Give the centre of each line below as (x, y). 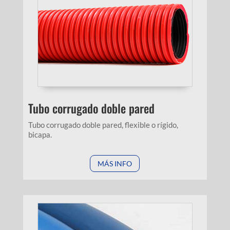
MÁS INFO (115, 163)
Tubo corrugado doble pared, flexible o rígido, (103, 124)
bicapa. (40, 134)
